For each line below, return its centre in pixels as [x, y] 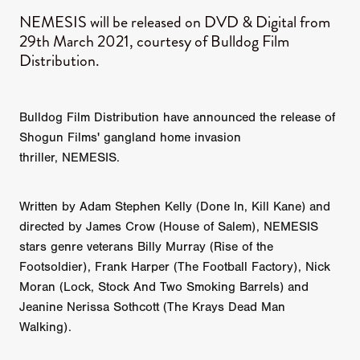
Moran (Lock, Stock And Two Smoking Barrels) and [164, 287]
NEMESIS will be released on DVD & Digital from [175, 22]
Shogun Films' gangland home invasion [130, 138]
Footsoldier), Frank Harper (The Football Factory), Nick [175, 267]
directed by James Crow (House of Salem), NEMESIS [169, 227]
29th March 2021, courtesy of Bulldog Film [154, 41]
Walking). [47, 327]
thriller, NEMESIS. [70, 158]
